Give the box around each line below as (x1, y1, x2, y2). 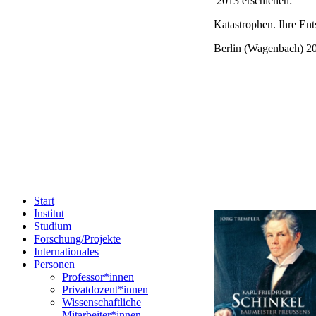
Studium (34, 220, 71, 232)
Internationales (34, 245, 99, 257)
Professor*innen (62, 271, 134, 283)
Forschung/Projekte (34, 233, 121, 245)
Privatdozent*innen (62, 284, 148, 296)
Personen (34, 258, 75, 270)
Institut (34, 207, 64, 219)
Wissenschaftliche (62, 296, 141, 308)
